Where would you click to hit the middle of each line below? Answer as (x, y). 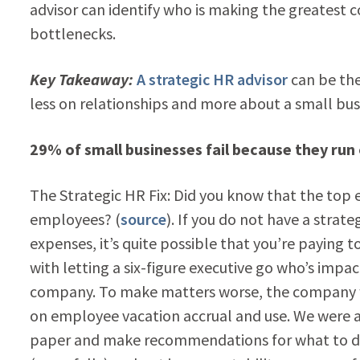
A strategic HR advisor (212, 79)
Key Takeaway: (81, 79)
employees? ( (75, 219)
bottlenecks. (72, 33)
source (143, 219)
